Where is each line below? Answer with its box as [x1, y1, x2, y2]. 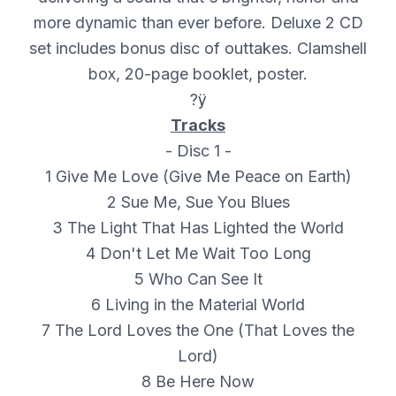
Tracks [171, 115, 225, 134]
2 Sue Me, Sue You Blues [106, 192, 290, 211]
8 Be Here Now [141, 371, 255, 391]
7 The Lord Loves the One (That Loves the [42, 320, 354, 339]
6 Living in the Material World [91, 294, 305, 314]
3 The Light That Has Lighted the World [52, 217, 344, 237]
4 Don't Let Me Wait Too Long [85, 243, 311, 263]
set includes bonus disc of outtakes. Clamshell [29, 38, 367, 57]
